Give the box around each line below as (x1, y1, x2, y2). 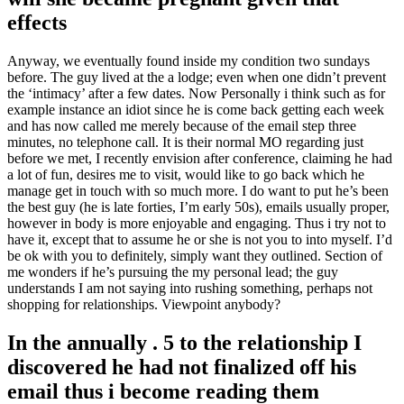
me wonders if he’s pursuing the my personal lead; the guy (7, 263, 338, 280)
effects (7, 10, 67, 34)
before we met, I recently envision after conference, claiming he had (7, 150, 392, 166)
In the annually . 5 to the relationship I (7, 330, 362, 354)
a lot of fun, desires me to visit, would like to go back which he (7, 166, 364, 182)
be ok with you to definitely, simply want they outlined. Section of (7, 247, 382, 263)
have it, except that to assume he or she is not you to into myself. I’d (7, 231, 392, 247)
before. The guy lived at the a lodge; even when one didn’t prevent (7, 69, 386, 85)
